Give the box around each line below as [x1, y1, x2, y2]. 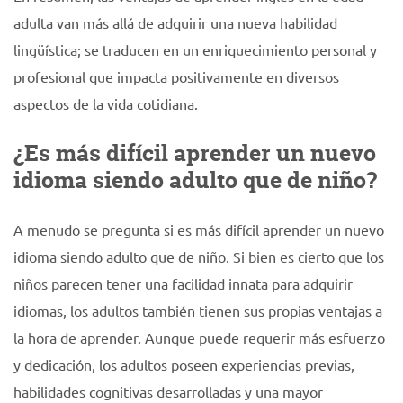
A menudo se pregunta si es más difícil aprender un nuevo [13, 220, 384, 238]
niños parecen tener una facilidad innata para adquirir [13, 274, 353, 292]
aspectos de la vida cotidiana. [13, 94, 198, 112]
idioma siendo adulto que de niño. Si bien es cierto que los [13, 247, 384, 265]
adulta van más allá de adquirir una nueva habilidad [13, 13, 337, 31]
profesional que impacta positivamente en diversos [13, 67, 339, 85]
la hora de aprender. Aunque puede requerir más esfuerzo [13, 328, 385, 346]
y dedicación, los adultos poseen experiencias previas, [13, 355, 354, 373]
